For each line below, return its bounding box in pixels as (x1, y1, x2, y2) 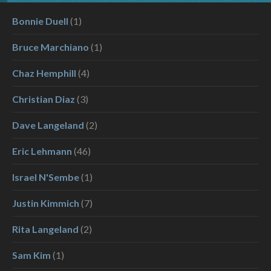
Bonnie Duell (12, 15, 68, 27)
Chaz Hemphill (12, 67, 76, 79)
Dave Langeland (12, 119, 84, 131)
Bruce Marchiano (12, 41, 89, 53)
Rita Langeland (12, 223, 79, 235)
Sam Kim (12, 249, 51, 261)
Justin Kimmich (12, 197, 79, 209)
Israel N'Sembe (12, 171, 79, 183)
